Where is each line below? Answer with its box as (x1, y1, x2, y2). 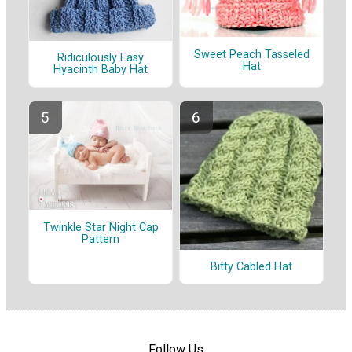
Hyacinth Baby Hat (53, 63, 148, 77)
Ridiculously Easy (57, 51, 144, 65)
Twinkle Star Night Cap (42, 220, 159, 234)
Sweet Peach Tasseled (193, 47, 310, 61)
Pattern (82, 232, 119, 246)
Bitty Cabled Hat (211, 259, 292, 273)
